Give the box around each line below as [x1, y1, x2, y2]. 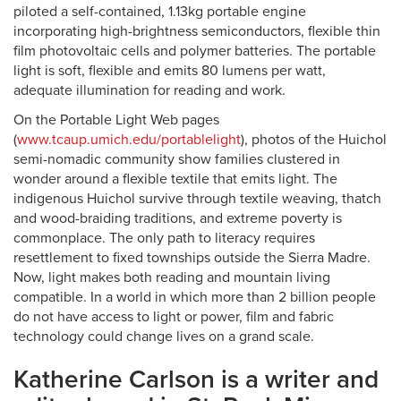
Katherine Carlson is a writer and [13, 364, 379, 395]
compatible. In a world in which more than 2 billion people [13, 288, 376, 306]
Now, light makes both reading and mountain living [13, 269, 330, 286]
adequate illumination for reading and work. [13, 81, 286, 99]
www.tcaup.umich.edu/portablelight [17, 131, 241, 149]
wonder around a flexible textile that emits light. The [13, 170, 337, 188]
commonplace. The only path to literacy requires [13, 229, 315, 247]
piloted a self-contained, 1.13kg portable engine [13, 3, 306, 21]
